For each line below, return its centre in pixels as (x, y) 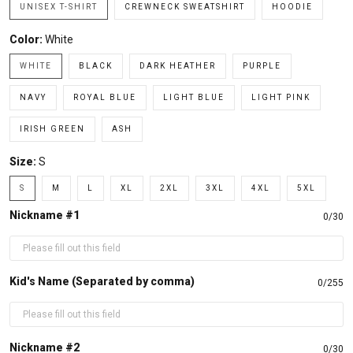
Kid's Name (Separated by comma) (102, 281)
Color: (27, 39)
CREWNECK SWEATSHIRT (185, 7)
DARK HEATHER (178, 66)
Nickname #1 (45, 215)
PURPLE (262, 66)
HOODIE (292, 7)
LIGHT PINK (281, 97)
